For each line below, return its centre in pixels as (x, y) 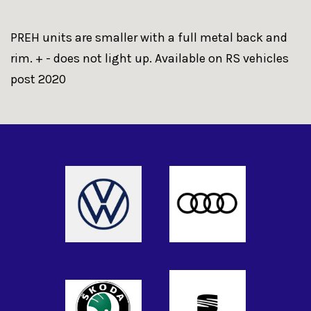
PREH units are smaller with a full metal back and (149, 37)
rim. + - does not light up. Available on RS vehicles (150, 58)
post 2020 (38, 79)
